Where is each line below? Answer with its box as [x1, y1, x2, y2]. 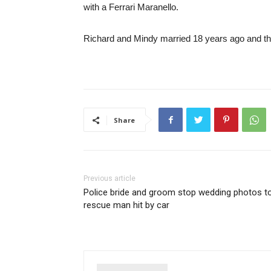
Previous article [83, 174, 135, 183]
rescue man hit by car [83, 200, 169, 211]
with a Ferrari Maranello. [83, 2, 178, 13]
